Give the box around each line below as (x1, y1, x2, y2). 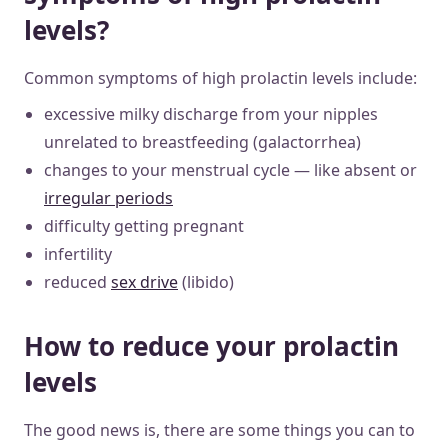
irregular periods (44, 186, 173, 209)
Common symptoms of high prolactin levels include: (24, 66, 417, 89)
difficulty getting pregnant (44, 214, 244, 237)
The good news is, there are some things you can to (24, 418, 415, 441)
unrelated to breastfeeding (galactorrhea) (44, 130, 361, 153)
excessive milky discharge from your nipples (44, 102, 378, 125)
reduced (44, 270, 111, 293)
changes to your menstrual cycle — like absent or (44, 158, 417, 181)
